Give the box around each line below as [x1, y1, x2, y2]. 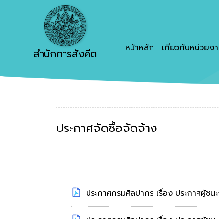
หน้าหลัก [125, 42, 154, 54]
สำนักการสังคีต [33, 46, 97, 62]
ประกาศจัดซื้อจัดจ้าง [56, 119, 157, 137]
